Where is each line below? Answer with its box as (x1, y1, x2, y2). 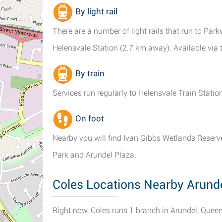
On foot (73, 113, 104, 124)
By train (73, 68, 105, 79)
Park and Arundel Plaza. (53, 150, 136, 160)
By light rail (73, 6, 117, 17)
